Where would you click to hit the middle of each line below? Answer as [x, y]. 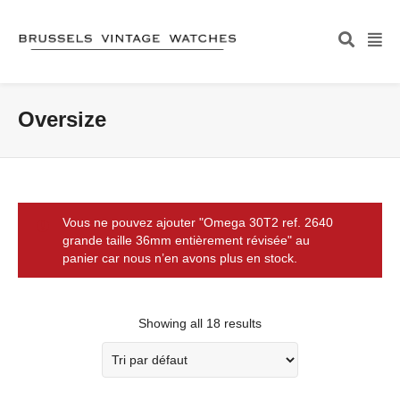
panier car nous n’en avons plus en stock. [180, 258]
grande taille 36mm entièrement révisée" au [186, 240]
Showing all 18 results [200, 323]
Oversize [62, 119]
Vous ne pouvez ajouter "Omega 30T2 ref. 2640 [198, 222]
